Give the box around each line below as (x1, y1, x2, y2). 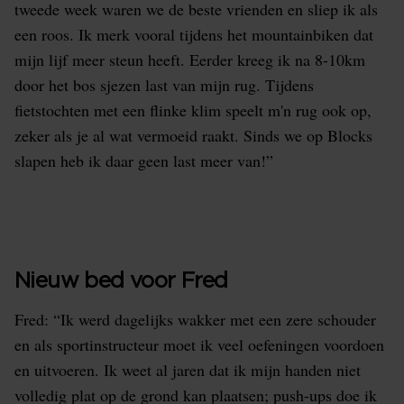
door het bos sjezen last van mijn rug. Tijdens (14, 74, 314, 96)
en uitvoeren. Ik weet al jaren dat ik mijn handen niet (14, 359, 361, 381)
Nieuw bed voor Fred (14, 271, 228, 292)
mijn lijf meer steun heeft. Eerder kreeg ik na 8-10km (14, 49, 365, 70)
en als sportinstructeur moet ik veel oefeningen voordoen (14, 334, 384, 355)
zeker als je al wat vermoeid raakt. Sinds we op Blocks (14, 124, 372, 146)
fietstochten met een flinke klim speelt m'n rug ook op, (14, 99, 372, 121)
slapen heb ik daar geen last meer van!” (14, 150, 273, 171)
